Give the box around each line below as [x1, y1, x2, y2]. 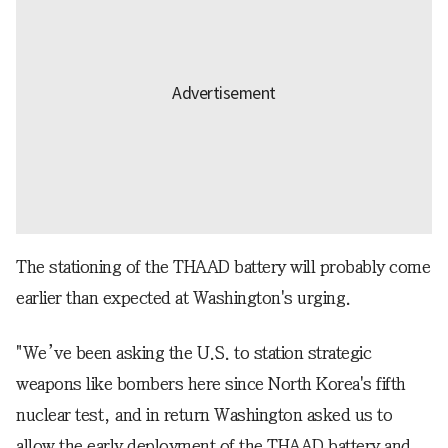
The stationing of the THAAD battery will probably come [16, 258, 430, 277]
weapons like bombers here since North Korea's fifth [16, 375, 406, 394]
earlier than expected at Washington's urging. [16, 289, 351, 308]
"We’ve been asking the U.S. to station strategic [16, 344, 371, 363]
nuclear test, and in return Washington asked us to [16, 406, 392, 425]
